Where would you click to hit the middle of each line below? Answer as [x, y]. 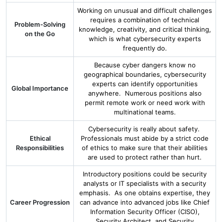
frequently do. [145, 48]
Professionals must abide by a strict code [145, 138]
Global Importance [40, 88]
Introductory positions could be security [145, 174]
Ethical [40, 138]
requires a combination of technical [145, 20]
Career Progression [40, 202]
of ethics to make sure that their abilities [145, 148]
